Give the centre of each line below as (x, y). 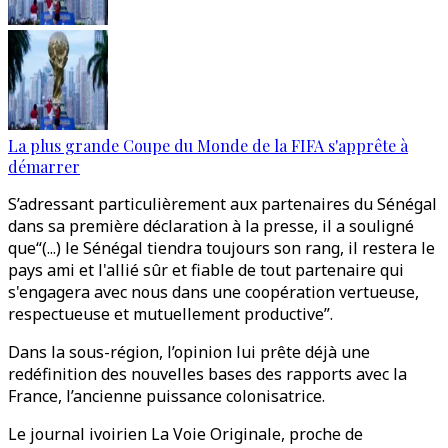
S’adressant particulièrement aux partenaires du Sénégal (222, 204)
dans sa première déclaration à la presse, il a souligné (211, 226)
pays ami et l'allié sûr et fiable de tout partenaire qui (206, 270)
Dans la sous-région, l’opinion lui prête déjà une (189, 352)
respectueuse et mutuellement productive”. (170, 314)
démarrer (44, 166)
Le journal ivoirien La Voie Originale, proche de (185, 434)
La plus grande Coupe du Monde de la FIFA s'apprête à (208, 145)
